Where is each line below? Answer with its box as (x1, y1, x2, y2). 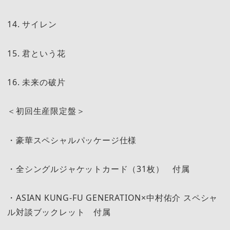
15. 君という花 (7, 47, 66, 59)
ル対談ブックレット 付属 (7, 206, 111, 218)
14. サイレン (7, 18, 57, 30)
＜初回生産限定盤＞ (7, 105, 85, 117)
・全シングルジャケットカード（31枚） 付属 (7, 163, 190, 175)
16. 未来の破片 (7, 76, 66, 88)
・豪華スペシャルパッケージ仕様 (7, 134, 137, 146)
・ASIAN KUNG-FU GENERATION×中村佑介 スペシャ (7, 192, 218, 204)
